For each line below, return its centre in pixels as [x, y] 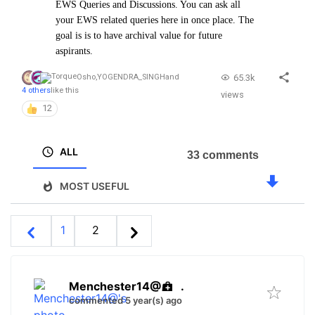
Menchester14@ [115, 286]
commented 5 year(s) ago [126, 301]
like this [65, 90]
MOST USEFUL [95, 186]
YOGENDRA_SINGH [131, 77]
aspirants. [74, 51]
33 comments [223, 155]
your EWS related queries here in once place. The [155, 20]
